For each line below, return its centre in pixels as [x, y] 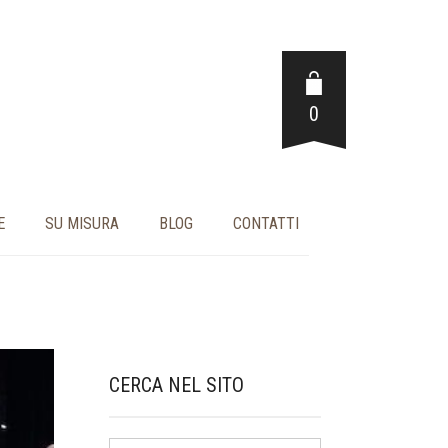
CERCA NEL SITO [176, 385]
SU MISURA [81, 223]
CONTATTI [265, 223]
